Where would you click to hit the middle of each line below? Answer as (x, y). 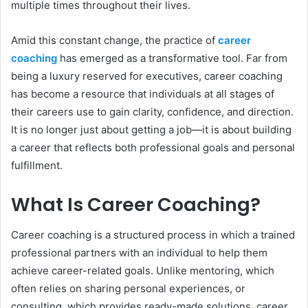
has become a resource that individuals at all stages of (143, 93)
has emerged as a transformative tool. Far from (172, 58)
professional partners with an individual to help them (139, 253)
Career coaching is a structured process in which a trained (153, 235)
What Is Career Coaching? (136, 204)
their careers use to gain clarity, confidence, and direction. (152, 111)
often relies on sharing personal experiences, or (128, 289)
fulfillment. (37, 165)
